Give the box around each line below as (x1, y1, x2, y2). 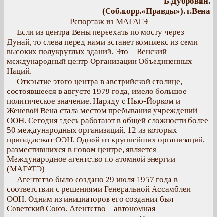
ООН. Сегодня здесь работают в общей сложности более (7, 116, 208, 125)
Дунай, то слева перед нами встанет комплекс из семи (7, 37, 198, 46)
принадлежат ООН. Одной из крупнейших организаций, (7, 135, 205, 144)
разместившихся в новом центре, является (7, 145, 156, 154)
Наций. (7, 66, 31, 76)
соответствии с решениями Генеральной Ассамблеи (7, 185, 191, 194)
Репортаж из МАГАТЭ (69, 17, 148, 26)
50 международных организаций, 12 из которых (7, 125, 177, 135)
